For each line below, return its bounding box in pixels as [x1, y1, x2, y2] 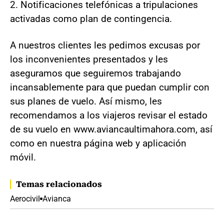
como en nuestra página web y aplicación [10, 137, 186, 149]
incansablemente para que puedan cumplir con [10, 81, 209, 93]
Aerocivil [10, 194, 40, 203]
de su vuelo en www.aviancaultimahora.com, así [10, 123, 212, 135]
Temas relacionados [16, 179, 102, 189]
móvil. [10, 151, 36, 163]
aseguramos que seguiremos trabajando [10, 67, 181, 79]
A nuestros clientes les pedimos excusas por [10, 39, 200, 51]
